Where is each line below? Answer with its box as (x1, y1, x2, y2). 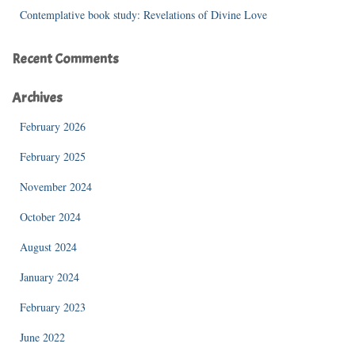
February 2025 (20, 148, 86, 164)
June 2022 (20, 329, 65, 345)
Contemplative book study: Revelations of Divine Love (20, 6, 267, 22)
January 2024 (20, 269, 79, 284)
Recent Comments (12, 49, 119, 68)
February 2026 (20, 118, 86, 134)
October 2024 (20, 208, 81, 224)
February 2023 (20, 299, 86, 315)
